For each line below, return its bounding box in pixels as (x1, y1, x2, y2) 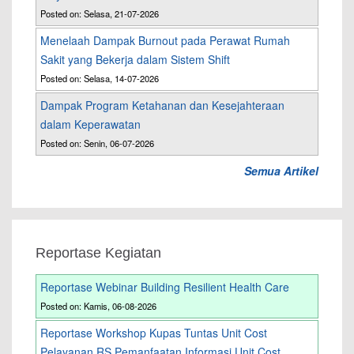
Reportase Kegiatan (36, 245, 161, 262)
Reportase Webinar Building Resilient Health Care (40, 279, 289, 296)
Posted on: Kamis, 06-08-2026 (40, 299, 156, 313)
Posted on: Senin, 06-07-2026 (40, 137, 154, 150)
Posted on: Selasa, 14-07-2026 (40, 72, 159, 85)
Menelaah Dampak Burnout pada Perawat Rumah (40, 32, 290, 49)
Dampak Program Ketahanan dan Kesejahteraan (40, 97, 284, 114)
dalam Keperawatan (40, 116, 141, 133)
